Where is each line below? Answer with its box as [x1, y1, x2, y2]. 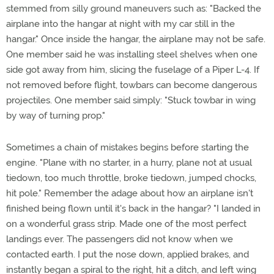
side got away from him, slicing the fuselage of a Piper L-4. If [6, 64, 259, 75]
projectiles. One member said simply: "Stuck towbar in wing [6, 95, 256, 106]
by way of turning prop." [6, 110, 105, 121]
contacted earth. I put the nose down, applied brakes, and [6, 249, 249, 260]
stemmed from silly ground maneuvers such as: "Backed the [6, 3, 261, 14]
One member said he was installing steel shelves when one [6, 49, 257, 60]
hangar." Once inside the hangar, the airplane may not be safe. [6, 34, 265, 45]
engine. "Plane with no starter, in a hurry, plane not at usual [6, 157, 252, 168]
